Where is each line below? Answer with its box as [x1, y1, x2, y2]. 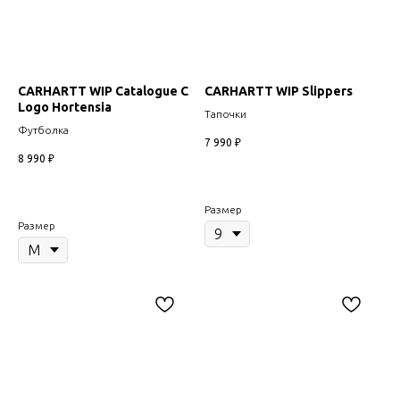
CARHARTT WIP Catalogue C [18, 84, 188, 99]
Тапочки [204, 108, 246, 121]
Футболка [18, 124, 69, 137]
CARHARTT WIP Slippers [204, 84, 353, 99]
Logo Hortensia [18, 100, 112, 115]
